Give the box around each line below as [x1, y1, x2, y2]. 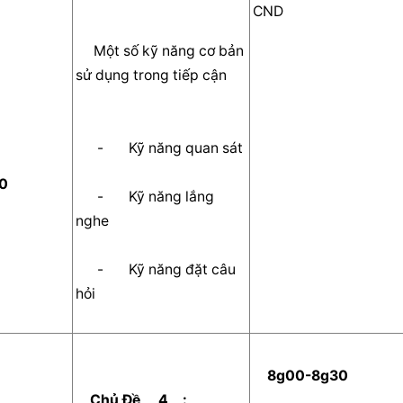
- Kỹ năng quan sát [243, 139, 265, 157]
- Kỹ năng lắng [76, 187, 98, 205]
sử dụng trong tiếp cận [76, 66, 246, 84]
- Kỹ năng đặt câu [76, 260, 98, 278]
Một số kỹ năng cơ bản [76, 41, 94, 59]
